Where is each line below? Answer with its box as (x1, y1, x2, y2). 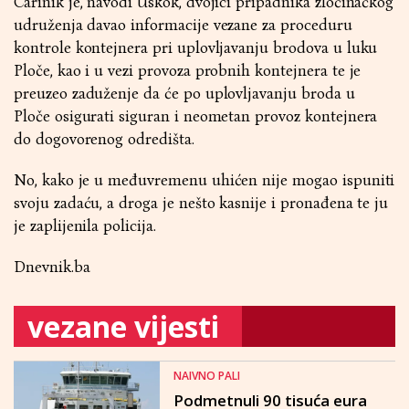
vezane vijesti (27, 307, 219, 346)
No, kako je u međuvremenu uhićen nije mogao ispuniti (14, 171, 395, 190)
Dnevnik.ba (14, 257, 90, 277)
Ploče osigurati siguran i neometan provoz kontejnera (14, 107, 378, 126)
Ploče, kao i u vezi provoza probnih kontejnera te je (14, 61, 362, 80)
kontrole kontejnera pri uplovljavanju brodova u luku (14, 38, 378, 58)
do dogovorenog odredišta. (14, 130, 194, 149)
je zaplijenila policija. (14, 216, 156, 236)
